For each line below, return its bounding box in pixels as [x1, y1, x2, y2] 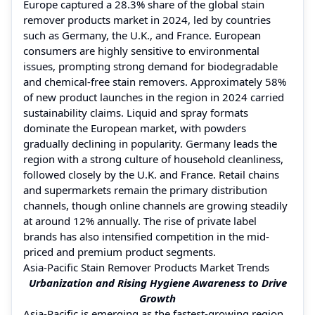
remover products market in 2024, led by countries [23, 12, 271, 27]
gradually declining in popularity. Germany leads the [23, 136, 277, 150]
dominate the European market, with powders [23, 120, 246, 135]
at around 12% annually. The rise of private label [23, 213, 257, 228]
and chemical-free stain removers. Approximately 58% [23, 74, 286, 89]
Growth [139, 290, 176, 305]
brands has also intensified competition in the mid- [23, 229, 269, 243]
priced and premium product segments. [23, 244, 216, 259]
